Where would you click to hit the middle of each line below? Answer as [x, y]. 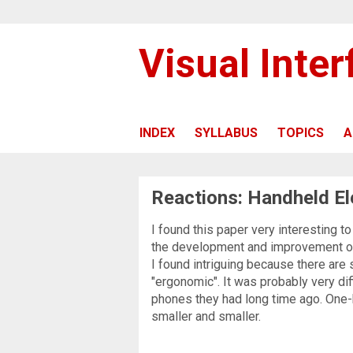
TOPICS [301, 132]
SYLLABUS [226, 132]
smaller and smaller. [206, 316]
